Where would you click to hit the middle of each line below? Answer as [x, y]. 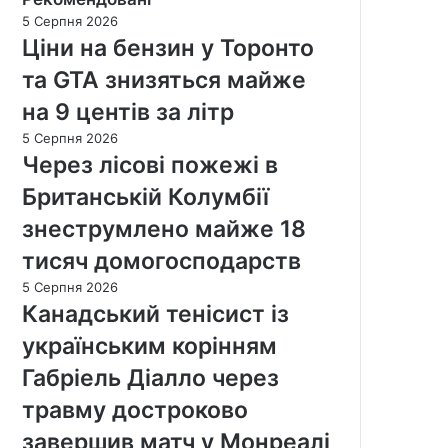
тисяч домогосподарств [161, 261]
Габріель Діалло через [150, 378]
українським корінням [149, 346]
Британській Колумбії [145, 197]
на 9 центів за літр [128, 112]
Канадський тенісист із [155, 314]
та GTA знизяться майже [164, 80]
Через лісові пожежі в [150, 165]
